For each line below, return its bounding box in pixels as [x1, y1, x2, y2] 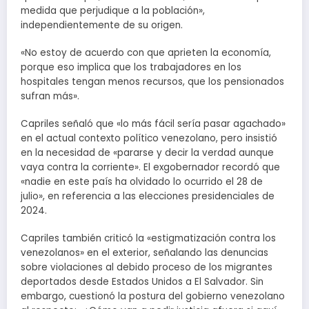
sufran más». [21, 89, 79, 103]
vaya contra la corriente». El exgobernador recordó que [21, 161, 280, 175]
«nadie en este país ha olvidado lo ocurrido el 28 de [21, 175, 263, 189]
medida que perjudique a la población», [21, 3, 205, 17]
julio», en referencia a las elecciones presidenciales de [21, 190, 275, 203]
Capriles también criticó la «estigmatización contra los [21, 232, 276, 246]
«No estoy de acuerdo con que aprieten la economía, [21, 46, 271, 59]
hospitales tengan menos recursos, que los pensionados [21, 74, 284, 88]
